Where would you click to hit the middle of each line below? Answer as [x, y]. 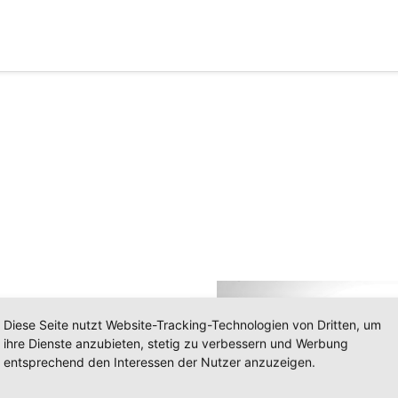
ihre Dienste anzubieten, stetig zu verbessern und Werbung [176, 343]
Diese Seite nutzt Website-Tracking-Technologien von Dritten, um [192, 324]
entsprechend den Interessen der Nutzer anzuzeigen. [159, 362]
